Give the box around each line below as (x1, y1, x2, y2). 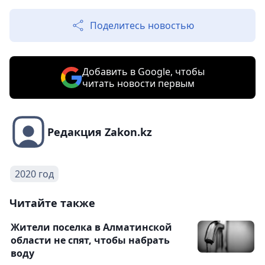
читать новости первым (82, 77, 195, 91)
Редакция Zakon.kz (47, 125, 152, 140)
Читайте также (9, 196, 95, 211)
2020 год (15, 167, 54, 181)
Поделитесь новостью (90, 19, 194, 33)
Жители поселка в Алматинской (11, 221, 172, 234)
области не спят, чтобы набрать (11, 234, 170, 247)
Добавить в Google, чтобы (82, 65, 205, 79)
